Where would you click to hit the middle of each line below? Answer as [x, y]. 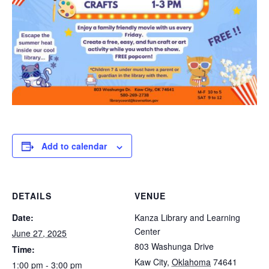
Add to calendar [74, 146]
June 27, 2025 [39, 233]
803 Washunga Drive [174, 246]
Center [147, 231]
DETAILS [32, 196]
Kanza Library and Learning [187, 218]
